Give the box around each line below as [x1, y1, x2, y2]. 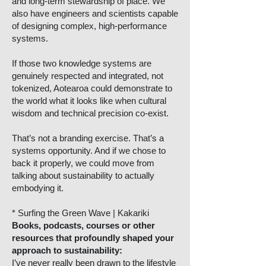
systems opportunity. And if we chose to [12, 145, 166, 156]
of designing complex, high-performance [12, 21, 167, 31]
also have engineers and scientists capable [12, 8, 178, 18]
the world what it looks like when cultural [12, 96, 166, 106]
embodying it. [12, 183, 64, 193]
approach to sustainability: [12, 245, 122, 255]
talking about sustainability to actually [12, 170, 154, 180]
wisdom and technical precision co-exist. [12, 108, 169, 118]
